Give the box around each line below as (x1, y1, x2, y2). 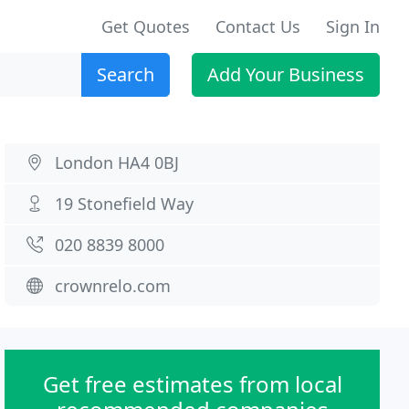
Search (97, 62, 154, 87)
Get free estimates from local (42, 369, 342, 399)
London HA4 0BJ (55, 152, 180, 173)
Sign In (326, 16, 380, 37)
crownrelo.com (55, 275, 172, 297)
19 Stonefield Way (55, 193, 194, 215)
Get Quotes (101, 16, 190, 37)
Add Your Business (207, 62, 364, 87)
